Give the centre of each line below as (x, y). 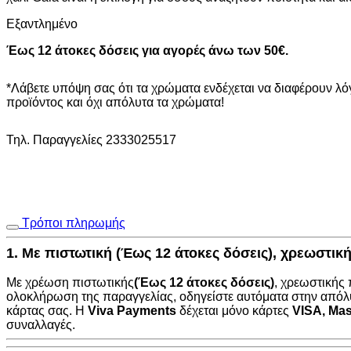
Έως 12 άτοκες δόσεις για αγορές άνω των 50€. (147, 50)
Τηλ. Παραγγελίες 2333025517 (91, 139)
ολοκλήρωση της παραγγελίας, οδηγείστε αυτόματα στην (163, 296)
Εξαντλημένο (42, 24)
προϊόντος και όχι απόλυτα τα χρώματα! (115, 102)
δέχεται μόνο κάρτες (234, 310)
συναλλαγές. (41, 324)
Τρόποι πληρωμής (74, 223)
